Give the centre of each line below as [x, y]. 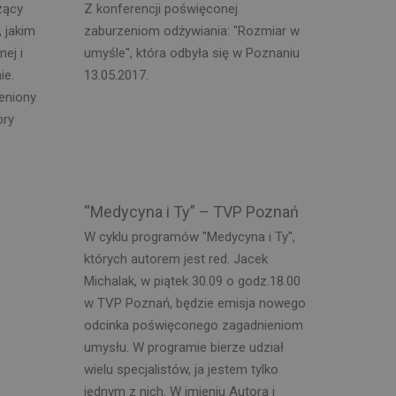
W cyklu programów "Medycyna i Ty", [189, 237]
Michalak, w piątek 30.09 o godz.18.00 [192, 281]
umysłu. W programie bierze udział [183, 347]
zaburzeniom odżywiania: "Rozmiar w [191, 31]
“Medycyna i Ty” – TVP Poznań [191, 211]
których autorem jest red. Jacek [175, 259]
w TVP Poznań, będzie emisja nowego [194, 303]
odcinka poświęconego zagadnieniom [193, 325]
